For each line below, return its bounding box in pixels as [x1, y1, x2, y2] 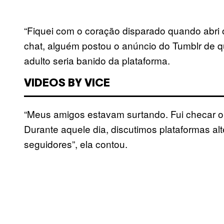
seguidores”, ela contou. [24, 137, 127, 151]
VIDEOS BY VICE [24, 78, 110, 89]
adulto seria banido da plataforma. [24, 53, 170, 67]
